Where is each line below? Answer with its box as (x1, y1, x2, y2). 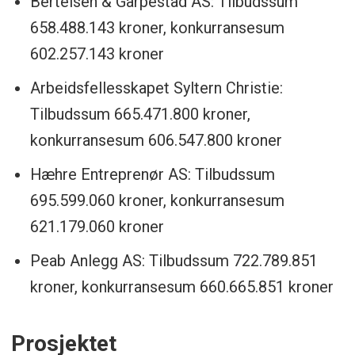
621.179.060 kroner (29, 217, 164, 237)
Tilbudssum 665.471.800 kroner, (29, 105, 250, 124)
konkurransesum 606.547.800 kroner (29, 131, 282, 151)
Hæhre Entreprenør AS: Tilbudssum (29, 165, 275, 185)
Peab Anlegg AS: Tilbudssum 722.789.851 (29, 251, 318, 271)
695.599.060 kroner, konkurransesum (29, 191, 284, 211)
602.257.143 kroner (29, 44, 164, 64)
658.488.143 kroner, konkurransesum (29, 18, 284, 38)
